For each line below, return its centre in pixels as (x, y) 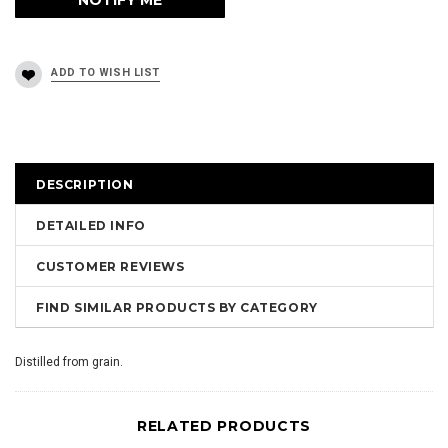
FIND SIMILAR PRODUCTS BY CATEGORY (177, 307)
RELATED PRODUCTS (224, 426)
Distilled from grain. (69, 362)
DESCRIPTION (85, 184)
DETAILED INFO (91, 225)
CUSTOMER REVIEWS (110, 266)
